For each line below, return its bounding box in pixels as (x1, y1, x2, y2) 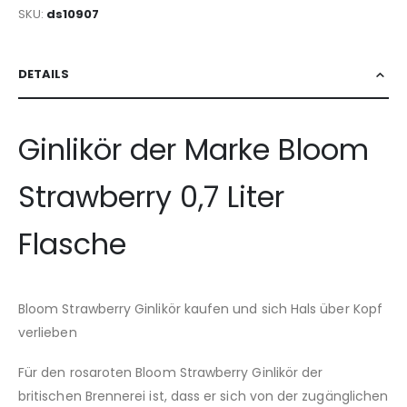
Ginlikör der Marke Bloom (18, 128, 369, 170)
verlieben (18, 323, 77, 342)
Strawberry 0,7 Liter (18, 175, 284, 217)
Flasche (18, 223, 126, 264)
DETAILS (18, 65, 69, 83)
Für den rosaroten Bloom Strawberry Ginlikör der (18, 363, 323, 382)
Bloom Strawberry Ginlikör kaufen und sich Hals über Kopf (18, 299, 382, 318)
